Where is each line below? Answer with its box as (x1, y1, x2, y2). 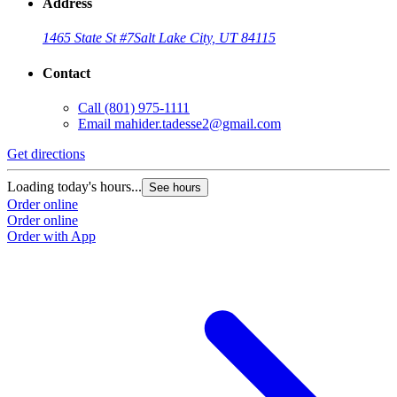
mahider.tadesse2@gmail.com (114, 116, 281, 131)
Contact (43, 65, 90, 81)
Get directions (7, 146, 85, 161)
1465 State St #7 (43, 30, 134, 46)
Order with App (7, 229, 96, 244)
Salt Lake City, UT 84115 (134, 30, 276, 46)
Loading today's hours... (7, 179, 142, 194)
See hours (149, 181, 201, 194)
